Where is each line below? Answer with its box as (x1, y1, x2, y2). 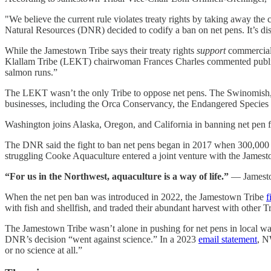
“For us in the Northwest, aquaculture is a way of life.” (5, 171, 229, 181)
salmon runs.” (5, 67, 57, 77)
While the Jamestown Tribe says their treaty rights (5, 45, 197, 56)
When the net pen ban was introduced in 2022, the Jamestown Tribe (5, 191, 266, 202)
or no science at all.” (5, 244, 82, 255)
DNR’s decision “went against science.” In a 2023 (5, 233, 198, 244)
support (197, 45, 226, 56)
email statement (198, 233, 257, 244)
